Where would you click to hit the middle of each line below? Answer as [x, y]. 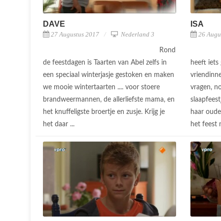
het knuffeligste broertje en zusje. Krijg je [104, 112]
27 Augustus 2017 [75, 34]
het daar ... [60, 124]
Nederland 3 [137, 34]
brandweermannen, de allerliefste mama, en [109, 99]
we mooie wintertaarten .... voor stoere [101, 87]
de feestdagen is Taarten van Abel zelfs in [105, 62]
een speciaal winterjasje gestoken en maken [109, 75]
